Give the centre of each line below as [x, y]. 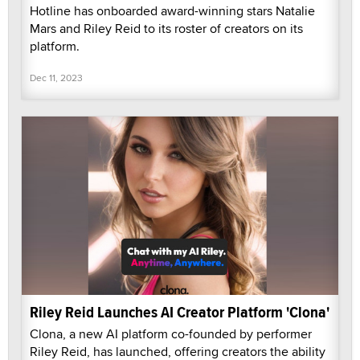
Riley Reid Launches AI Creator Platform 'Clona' [180, 312]
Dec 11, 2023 [56, 77]
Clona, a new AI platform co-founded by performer [171, 333]
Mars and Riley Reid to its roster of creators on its [166, 28]
